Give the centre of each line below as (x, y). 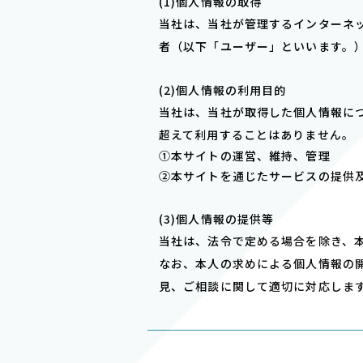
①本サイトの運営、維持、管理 (245, 156)
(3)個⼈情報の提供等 (217, 219)
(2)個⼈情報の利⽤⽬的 (223, 90)
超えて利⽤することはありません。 (256, 135)
